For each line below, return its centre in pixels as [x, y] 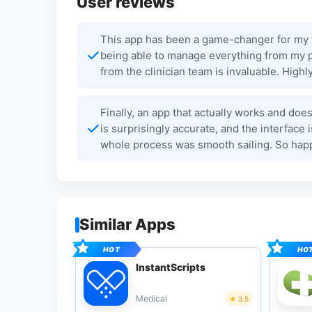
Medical [151, 298]
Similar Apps [127, 224]
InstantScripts [171, 267]
